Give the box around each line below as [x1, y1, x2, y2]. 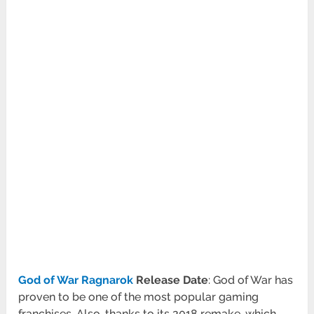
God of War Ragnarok [18, 273, 134, 287]
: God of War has [208, 273, 294, 287]
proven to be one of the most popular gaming [18, 290, 259, 304]
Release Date [133, 273, 209, 287]
